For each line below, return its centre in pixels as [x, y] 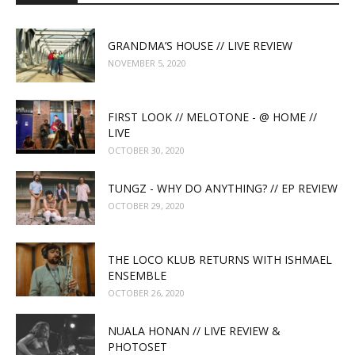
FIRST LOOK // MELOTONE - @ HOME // [212, 116]
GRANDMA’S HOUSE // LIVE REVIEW [200, 45]
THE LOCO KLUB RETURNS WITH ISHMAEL [220, 259]
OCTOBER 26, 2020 [146, 292]
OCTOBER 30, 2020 [146, 150]
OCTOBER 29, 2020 [146, 205]
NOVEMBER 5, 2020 [147, 63]
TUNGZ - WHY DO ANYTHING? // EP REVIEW [223, 188]
